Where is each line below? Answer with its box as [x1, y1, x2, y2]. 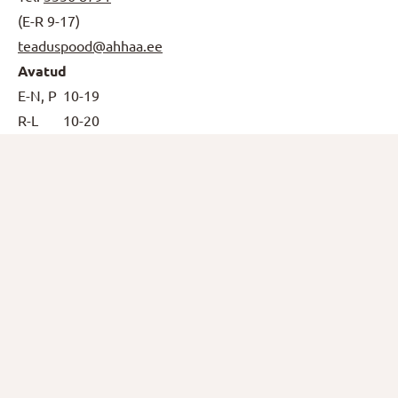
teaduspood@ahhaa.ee [18, 38, 163, 55]
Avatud [18, 63, 67, 80]
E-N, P [18, 88, 57, 105]
